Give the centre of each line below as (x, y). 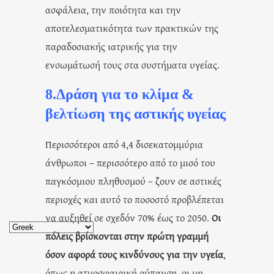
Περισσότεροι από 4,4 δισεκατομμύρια (124, 144)
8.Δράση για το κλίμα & (120, 94)
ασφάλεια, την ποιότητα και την (113, 9)
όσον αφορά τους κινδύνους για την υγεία (134, 254)
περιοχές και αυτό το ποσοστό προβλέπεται (135, 199)
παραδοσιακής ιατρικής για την (111, 46)
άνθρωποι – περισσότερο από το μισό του (130, 162)
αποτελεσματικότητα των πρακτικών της (132, 28)
